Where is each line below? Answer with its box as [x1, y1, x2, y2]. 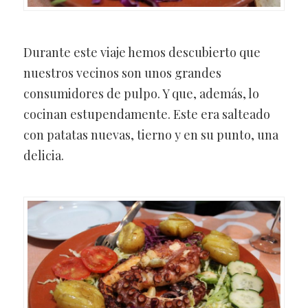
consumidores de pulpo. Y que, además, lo [23, 85, 259, 102]
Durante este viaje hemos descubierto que [23, 44, 261, 61]
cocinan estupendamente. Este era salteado [23, 106, 270, 123]
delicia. [23, 147, 64, 164]
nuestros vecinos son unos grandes [23, 65, 221, 82]
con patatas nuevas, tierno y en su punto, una [23, 126, 278, 144]
